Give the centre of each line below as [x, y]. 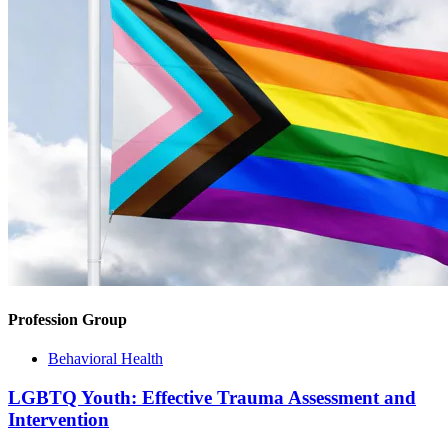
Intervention [58, 419]
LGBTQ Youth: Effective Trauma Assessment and [212, 397]
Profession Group [67, 319]
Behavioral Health [105, 359]
